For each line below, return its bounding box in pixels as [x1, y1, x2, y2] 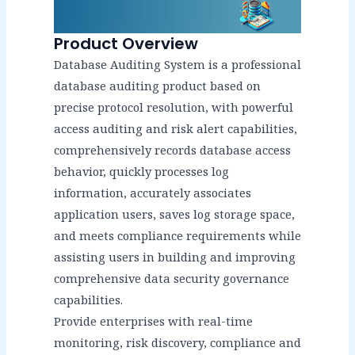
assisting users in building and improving [53, 249, 296, 265]
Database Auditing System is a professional [53, 56, 301, 73]
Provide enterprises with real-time [53, 313, 253, 330]
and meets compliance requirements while [53, 227, 301, 244]
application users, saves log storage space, [53, 206, 295, 223]
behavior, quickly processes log [53, 163, 229, 180]
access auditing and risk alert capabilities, [53, 120, 297, 137]
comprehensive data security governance [53, 270, 289, 287]
